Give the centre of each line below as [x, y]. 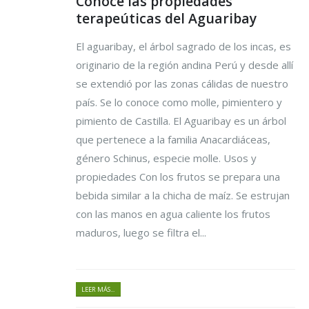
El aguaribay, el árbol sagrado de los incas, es [183, 47]
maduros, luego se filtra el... [141, 233]
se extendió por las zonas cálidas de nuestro [182, 84]
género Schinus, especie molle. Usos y [166, 158]
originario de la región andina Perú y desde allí [185, 65]
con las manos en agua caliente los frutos [173, 214]
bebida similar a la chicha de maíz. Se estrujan [183, 196]
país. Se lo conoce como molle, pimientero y [179, 102]
